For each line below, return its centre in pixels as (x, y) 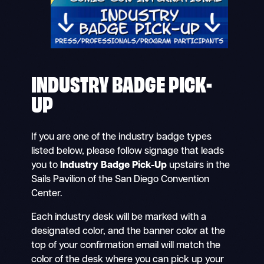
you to (44, 166)
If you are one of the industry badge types (121, 138)
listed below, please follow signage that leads (127, 152)
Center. (47, 194)
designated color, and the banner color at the (128, 232)
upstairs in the (198, 166)
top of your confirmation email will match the (126, 246)
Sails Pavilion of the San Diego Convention (120, 180)
